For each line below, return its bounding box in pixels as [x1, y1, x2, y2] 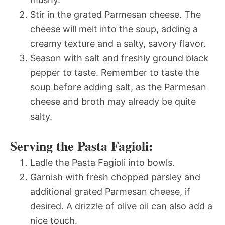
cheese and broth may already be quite [30, 96, 196, 107]
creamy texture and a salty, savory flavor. [30, 38, 206, 49]
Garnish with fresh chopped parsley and [30, 171, 200, 182]
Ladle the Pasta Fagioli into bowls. [30, 157, 175, 168]
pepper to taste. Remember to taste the [30, 67, 199, 78]
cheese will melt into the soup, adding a [30, 23, 198, 34]
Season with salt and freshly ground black [30, 52, 208, 63]
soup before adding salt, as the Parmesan [30, 81, 206, 92]
